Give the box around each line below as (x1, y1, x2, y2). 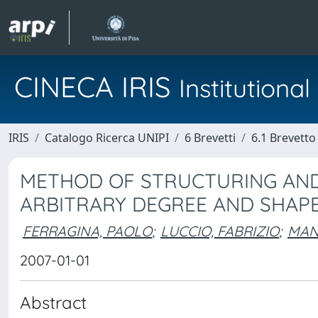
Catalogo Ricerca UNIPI (45, 130, 169, 146)
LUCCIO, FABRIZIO (160, 221, 279, 240)
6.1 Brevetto (251, 130, 316, 146)
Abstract (20, 292, 87, 313)
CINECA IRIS (14, 69, 179, 104)
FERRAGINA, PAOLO (23, 221, 152, 240)
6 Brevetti (185, 130, 236, 146)
